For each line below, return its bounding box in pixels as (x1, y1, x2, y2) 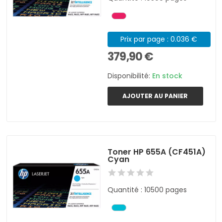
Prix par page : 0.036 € (120, 34, 198, 44)
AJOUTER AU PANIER (122, 91, 188, 100)
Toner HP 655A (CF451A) (108, 146, 206, 158)
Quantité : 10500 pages (108, 184, 187, 195)
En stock (152, 71, 183, 81)
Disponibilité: (108, 71, 153, 81)
